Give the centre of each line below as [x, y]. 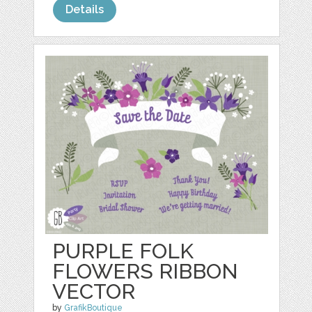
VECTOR [94, 292]
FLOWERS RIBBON [146, 272]
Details [85, 10]
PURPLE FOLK [123, 251]
